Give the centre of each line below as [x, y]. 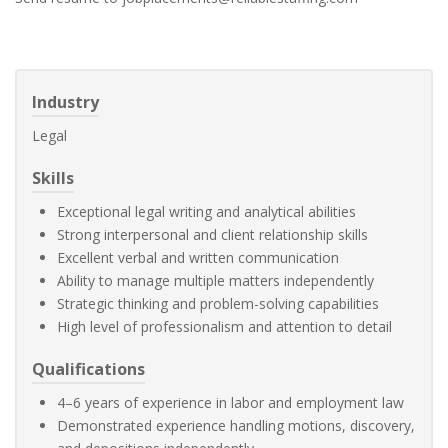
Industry [65, 102]
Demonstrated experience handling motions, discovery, [236, 425]
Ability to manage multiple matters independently [215, 280]
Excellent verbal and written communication [198, 257]
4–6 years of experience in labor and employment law [230, 402]
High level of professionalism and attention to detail [224, 326]
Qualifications [88, 369]
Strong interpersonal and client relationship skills [212, 234]
